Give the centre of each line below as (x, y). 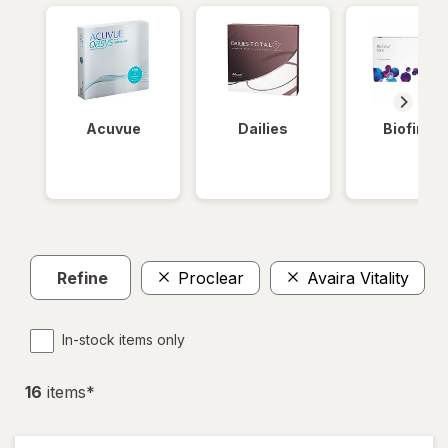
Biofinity (413, 129)
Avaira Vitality (358, 277)
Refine (82, 277)
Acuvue (113, 129)
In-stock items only (123, 340)
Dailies (263, 129)
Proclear (211, 277)
